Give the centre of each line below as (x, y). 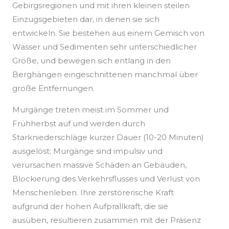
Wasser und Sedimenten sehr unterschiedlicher (105, 47)
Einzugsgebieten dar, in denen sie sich (86, 19)
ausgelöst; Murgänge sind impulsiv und (87, 151)
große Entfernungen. (53, 88)
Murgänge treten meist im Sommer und (90, 110)
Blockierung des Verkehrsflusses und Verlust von (106, 179)
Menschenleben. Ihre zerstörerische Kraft (93, 193)
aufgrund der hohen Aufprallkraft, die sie (90, 207)
